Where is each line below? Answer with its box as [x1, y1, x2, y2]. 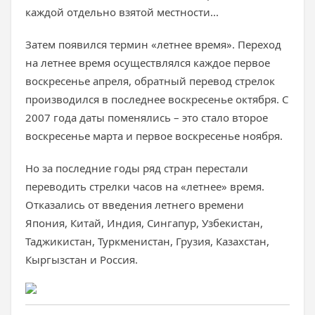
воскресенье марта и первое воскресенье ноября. [25, 129, 285, 143]
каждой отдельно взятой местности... [25, 5, 221, 19]
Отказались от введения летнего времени [25, 198, 244, 212]
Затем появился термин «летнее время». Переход [25, 37, 281, 51]
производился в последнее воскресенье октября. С [25, 92, 288, 106]
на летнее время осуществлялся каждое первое [25, 56, 270, 70]
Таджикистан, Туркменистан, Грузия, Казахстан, [25, 234, 269, 248]
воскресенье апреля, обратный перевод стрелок [25, 74, 275, 88]
